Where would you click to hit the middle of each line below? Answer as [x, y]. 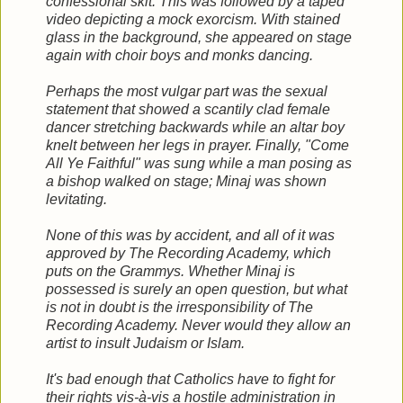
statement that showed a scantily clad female [188, 109]
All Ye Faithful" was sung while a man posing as [199, 163]
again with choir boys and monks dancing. [179, 55]
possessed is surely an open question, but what [197, 289]
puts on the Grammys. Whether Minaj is [170, 271]
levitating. [76, 199]
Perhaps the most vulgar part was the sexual [187, 91]
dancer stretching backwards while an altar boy [195, 127]
